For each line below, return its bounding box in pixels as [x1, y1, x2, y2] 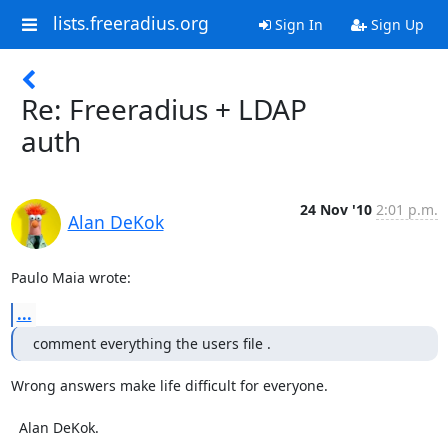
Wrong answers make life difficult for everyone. [10, 376, 328, 395]
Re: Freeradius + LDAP [21, 90, 307, 128]
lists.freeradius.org [52, 11, 209, 36]
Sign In [270, 15, 323, 34]
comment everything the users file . [32, 334, 271, 353]
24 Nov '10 [299, 200, 372, 219]
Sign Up [366, 15, 424, 34]
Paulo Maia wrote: [10, 268, 131, 287]
